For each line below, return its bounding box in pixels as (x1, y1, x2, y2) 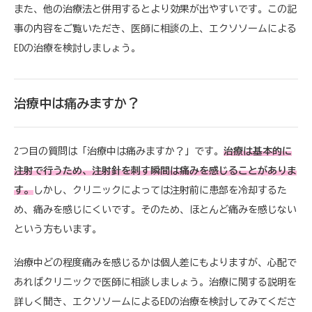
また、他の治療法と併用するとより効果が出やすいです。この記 (14, 4, 297, 15)
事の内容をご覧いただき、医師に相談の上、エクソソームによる (14, 24, 297, 34)
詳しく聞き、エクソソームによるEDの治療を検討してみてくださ (14, 297, 297, 307)
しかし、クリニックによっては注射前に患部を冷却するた (33, 185, 287, 196)
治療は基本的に (224, 146, 292, 157)
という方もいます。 (14, 224, 102, 235)
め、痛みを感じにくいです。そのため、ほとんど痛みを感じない (14, 205, 297, 215)
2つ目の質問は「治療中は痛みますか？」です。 (14, 146, 224, 157)
